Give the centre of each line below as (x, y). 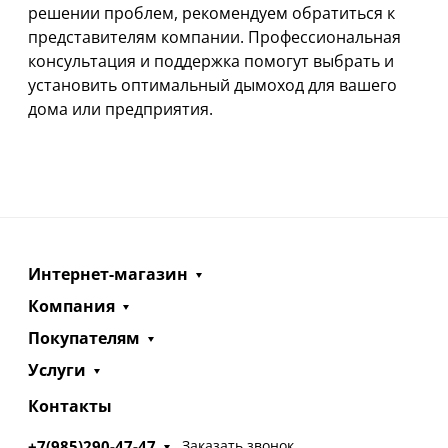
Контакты (70, 405)
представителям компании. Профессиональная (214, 36)
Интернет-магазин (108, 273)
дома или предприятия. (120, 108)
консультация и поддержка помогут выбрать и (211, 60)
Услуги (57, 369)
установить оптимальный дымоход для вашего (212, 84)
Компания (71, 305)
